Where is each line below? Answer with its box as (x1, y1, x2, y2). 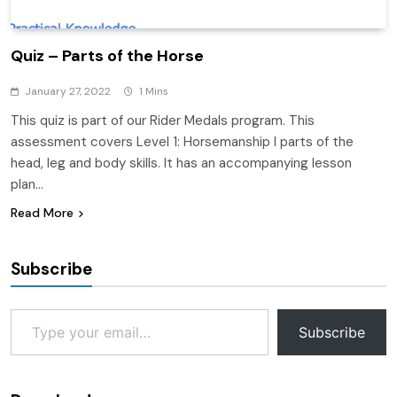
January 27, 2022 (25, 83, 111, 98)
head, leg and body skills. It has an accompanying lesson (11, 153, 352, 172)
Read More (11, 204, 74, 221)
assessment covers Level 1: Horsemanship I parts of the (11, 132, 354, 151)
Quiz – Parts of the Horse (11, 44, 204, 66)
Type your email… (10, 298, 51, 317)
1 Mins (139, 83, 168, 98)
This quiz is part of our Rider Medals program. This (11, 111, 315, 129)
